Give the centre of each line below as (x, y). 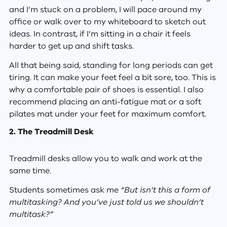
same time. (30, 171)
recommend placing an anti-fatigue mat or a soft (105, 102)
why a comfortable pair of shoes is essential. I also (106, 90)
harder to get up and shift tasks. (71, 46)
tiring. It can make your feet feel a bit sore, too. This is (112, 78)
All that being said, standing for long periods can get (111, 66)
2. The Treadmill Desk (51, 132)
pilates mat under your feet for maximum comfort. (107, 114)
